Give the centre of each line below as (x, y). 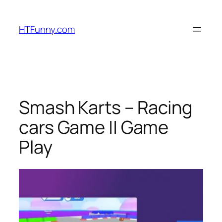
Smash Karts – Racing (106, 107)
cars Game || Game (94, 127)
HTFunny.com (47, 29)
